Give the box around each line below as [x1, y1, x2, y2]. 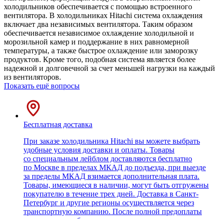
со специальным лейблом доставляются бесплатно [23, 154, 192, 163]
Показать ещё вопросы [4, 82, 80, 90]
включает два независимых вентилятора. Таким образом [4, 20, 193, 29]
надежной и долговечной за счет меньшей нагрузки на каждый [4, 64, 215, 73]
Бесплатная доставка [23, 120, 92, 129]
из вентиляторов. [4, 73, 61, 82]
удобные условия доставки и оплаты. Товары [23, 146, 175, 154]
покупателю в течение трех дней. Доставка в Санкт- [23, 190, 198, 198]
